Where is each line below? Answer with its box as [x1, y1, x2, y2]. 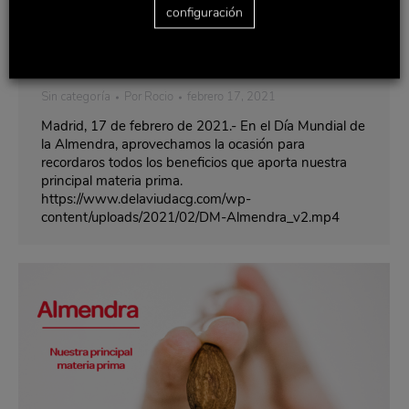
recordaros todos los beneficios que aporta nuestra [41, 153, 347, 172]
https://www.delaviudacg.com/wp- [41, 190, 251, 208]
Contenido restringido [41, 51, 215, 76]
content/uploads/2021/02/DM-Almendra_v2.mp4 [41, 208, 340, 226]
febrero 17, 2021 [187, 89, 276, 105]
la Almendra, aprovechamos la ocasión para [41, 135, 305, 153]
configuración [166, 3, 243, 21]
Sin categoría [41, 89, 110, 105]
